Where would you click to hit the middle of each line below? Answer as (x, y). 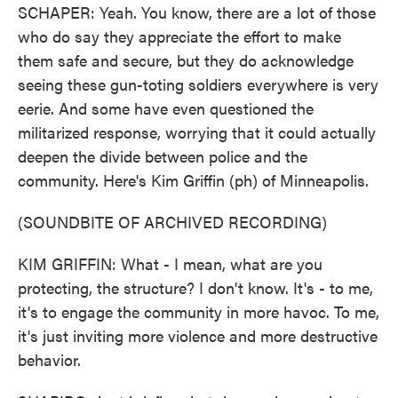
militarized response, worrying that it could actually (197, 132)
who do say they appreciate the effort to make (179, 36)
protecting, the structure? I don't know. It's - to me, (195, 287)
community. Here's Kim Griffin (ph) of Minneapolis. (193, 180)
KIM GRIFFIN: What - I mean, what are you (170, 263)
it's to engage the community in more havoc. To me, (199, 311)
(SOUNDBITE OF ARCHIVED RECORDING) (172, 222)
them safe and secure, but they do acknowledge (186, 60)
